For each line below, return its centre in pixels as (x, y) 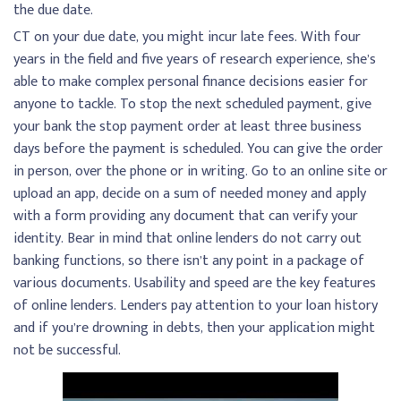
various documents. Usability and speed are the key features (195, 284)
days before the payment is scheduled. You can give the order (198, 149)
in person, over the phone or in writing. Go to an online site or (200, 172)
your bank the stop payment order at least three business (188, 127)
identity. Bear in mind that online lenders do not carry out (188, 239)
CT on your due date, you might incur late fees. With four (187, 38)
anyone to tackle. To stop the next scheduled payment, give (192, 105)
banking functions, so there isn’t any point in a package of (189, 261)
